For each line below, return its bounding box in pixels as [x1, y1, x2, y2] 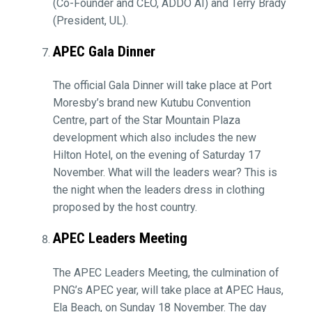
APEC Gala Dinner [52, 42, 155, 60]
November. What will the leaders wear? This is [52, 166, 277, 180]
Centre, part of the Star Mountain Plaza [52, 114, 240, 127]
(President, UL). [52, 13, 128, 27]
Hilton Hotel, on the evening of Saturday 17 [52, 148, 260, 162]
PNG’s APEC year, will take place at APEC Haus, [52, 283, 283, 297]
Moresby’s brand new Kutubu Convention [52, 96, 251, 110]
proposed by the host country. [52, 201, 197, 214]
